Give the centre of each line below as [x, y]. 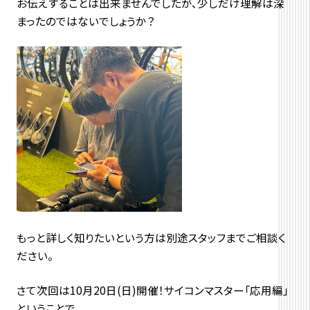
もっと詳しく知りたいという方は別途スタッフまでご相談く [151, 237]
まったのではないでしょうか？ [85, 21]
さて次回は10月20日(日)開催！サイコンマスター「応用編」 [152, 290]
